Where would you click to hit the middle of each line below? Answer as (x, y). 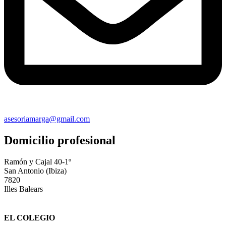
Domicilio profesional (60, 140)
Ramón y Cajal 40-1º (38, 161)
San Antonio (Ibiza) (35, 171)
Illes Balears (23, 189)
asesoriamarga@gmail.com (47, 119)
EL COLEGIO (30, 218)
